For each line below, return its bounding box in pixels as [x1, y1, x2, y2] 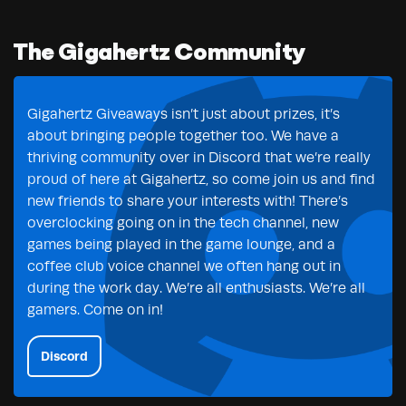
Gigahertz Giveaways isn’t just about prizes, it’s [27, 105, 340, 122]
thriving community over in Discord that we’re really [27, 149, 371, 166]
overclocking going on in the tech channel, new [27, 214, 339, 231]
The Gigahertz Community [14, 41, 305, 66]
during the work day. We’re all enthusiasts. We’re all [27, 279, 365, 296]
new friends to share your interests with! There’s [27, 192, 348, 209]
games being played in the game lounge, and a [27, 236, 335, 253]
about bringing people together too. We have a [27, 127, 339, 144]
